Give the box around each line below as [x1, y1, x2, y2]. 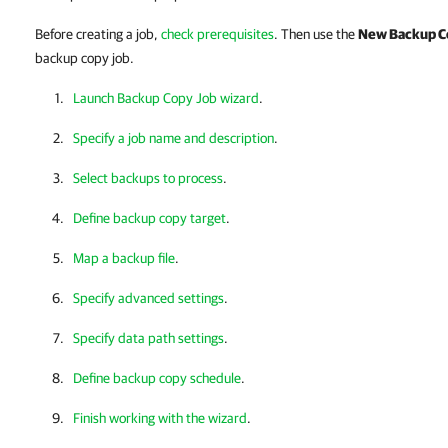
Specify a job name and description [73, 130, 274, 146]
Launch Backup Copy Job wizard [73, 90, 259, 106]
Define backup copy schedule [73, 370, 241, 386]
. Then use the [274, 26, 358, 42]
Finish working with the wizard [73, 410, 247, 426]
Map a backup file [73, 250, 175, 266]
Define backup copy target [73, 210, 226, 226]
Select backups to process [73, 170, 223, 186]
